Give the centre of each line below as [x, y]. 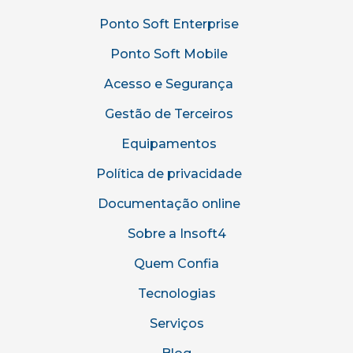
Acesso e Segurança [169, 84]
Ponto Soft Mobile [169, 54]
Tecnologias [176, 294]
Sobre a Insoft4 [176, 234]
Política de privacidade [169, 174]
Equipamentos [169, 144]
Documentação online [169, 204]
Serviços [176, 324]
